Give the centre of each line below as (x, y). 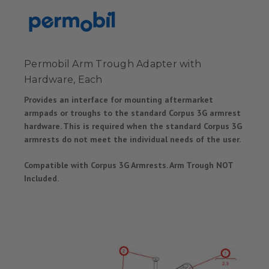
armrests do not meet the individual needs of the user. (132, 139)
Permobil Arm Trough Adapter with (113, 64)
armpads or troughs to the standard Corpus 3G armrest (132, 113)
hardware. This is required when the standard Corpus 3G (133, 126)
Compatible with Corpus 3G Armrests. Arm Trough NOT (128, 165)
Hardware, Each (63, 79)
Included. (41, 178)
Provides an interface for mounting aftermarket (119, 99)
